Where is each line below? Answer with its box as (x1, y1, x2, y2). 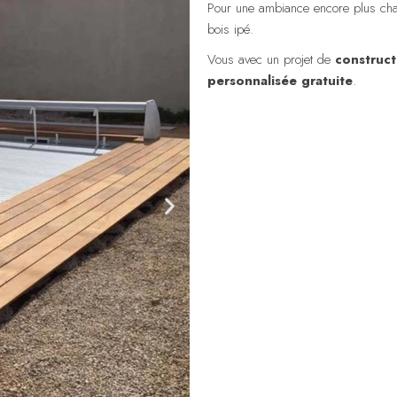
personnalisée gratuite (207, 70, 353, 90)
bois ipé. (207, 19, 253, 39)
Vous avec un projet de (207, 49, 335, 69)
